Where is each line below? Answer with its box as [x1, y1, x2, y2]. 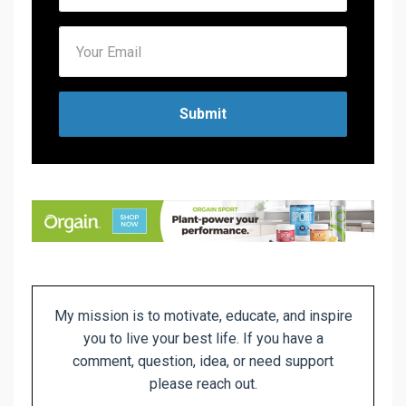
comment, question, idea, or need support [72, 353, 333, 371]
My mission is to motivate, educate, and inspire [53, 307, 353, 325]
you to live [82, 330, 149, 348]
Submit [179, 104, 227, 122]
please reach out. [149, 375, 257, 393]
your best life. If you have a [151, 330, 324, 348]
